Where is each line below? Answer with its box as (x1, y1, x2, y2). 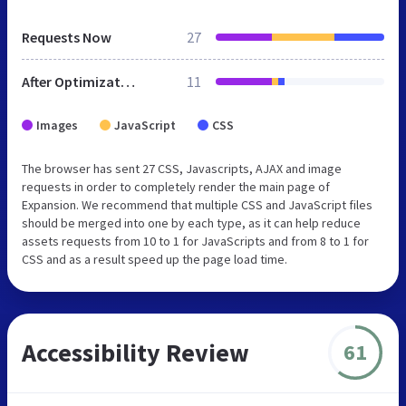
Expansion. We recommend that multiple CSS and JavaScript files (22, 196, 372, 213)
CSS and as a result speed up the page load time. (22, 250, 287, 267)
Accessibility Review (22, 335, 249, 369)
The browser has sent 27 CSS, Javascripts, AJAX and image (22, 159, 342, 177)
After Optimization (121, 72, 135, 91)
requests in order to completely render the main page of (22, 178, 330, 195)
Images (36, 116, 78, 133)
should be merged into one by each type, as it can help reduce (22, 214, 361, 231)
